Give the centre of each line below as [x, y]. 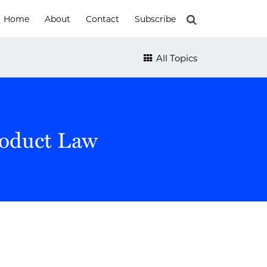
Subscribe [155, 19]
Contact [103, 19]
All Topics [176, 58]
